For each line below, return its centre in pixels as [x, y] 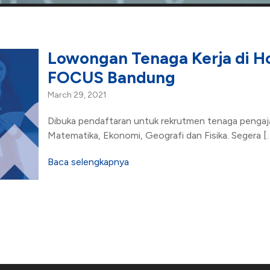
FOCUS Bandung [111, 77]
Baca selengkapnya [88, 162]
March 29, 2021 [77, 95]
